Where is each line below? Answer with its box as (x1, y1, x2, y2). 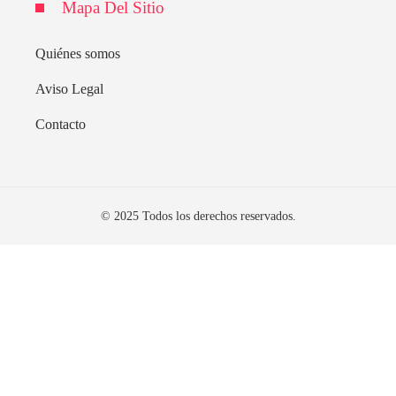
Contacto (35, 116, 86, 132)
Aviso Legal (35, 80, 103, 96)
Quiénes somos (35, 45, 120, 61)
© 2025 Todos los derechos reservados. (100, 208, 296, 223)
